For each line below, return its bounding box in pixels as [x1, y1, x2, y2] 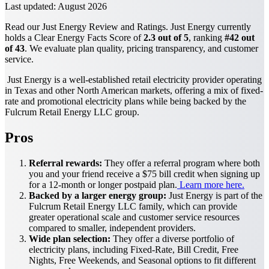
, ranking [189, 32, 225, 43]
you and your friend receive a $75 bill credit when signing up [29, 168, 260, 179]
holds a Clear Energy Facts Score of [5, 32, 144, 43]
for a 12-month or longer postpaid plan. [29, 179, 177, 190]
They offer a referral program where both [102, 157, 260, 168]
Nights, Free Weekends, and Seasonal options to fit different [29, 255, 256, 265]
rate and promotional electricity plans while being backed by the [5, 95, 246, 106]
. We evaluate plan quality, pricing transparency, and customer [25, 43, 258, 53]
